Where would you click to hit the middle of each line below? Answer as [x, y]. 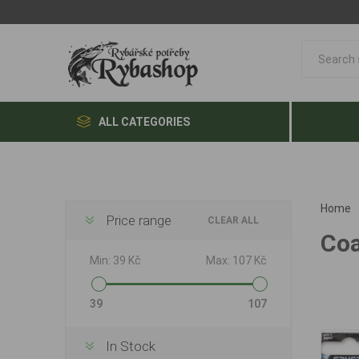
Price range [138, 220]
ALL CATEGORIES [144, 122]
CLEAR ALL [234, 220]
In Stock [130, 346]
